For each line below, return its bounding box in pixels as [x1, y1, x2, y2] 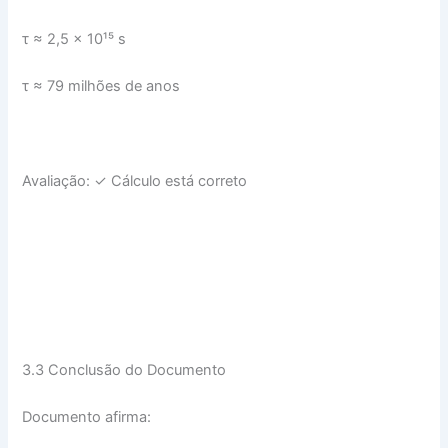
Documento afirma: [22, 408, 152, 427]
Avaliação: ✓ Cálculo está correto [22, 171, 248, 190]
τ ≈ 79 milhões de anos [22, 76, 181, 95]
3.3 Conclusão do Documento [22, 361, 227, 380]
